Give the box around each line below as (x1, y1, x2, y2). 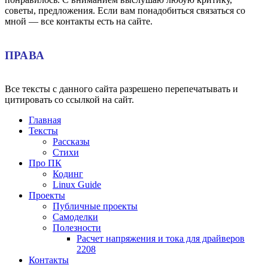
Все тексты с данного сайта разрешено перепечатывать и (5, 84, 238, 95)
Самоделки (53, 212, 98, 223)
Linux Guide (53, 179, 101, 190)
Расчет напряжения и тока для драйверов (77, 233, 245, 244)
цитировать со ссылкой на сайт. (5, 95, 134, 105)
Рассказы (53, 136, 90, 147)
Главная (29, 115, 61, 126)
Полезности (53, 223, 101, 233)
